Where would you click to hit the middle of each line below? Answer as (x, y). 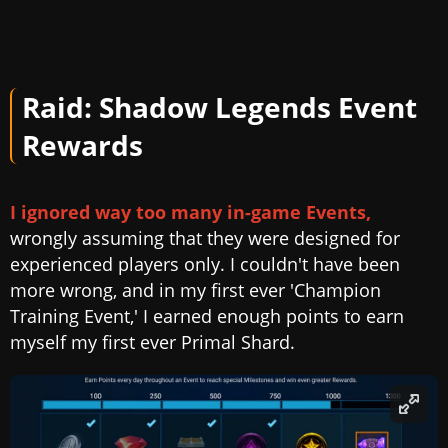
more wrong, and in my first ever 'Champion (195, 290)
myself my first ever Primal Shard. (152, 342)
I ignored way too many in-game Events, (190, 212)
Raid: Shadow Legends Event (219, 107)
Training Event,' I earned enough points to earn (207, 316)
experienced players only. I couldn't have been (205, 264)
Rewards (82, 145)
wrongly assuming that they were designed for (205, 238)
